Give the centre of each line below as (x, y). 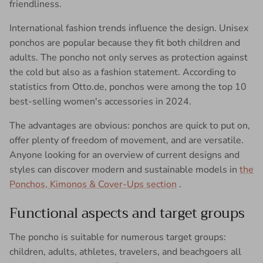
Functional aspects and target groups (127, 213)
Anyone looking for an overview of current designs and (124, 155)
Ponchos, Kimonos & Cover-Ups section (93, 185)
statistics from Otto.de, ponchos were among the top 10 (128, 87)
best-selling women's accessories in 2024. (100, 102)
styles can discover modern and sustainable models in (124, 170)
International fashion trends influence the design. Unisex (129, 28)
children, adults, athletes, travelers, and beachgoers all (125, 252)
